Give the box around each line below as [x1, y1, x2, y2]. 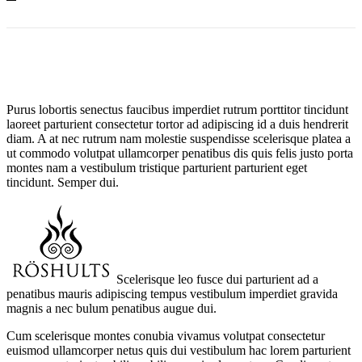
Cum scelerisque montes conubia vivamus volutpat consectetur [6, 328, 325, 343]
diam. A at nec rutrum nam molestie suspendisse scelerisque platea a [6, 131, 351, 145]
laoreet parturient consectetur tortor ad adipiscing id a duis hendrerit [6, 116, 348, 131]
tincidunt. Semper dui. [6, 175, 119, 189]
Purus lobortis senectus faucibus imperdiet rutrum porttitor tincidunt [6, 102, 348, 116]
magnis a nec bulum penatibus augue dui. [6, 301, 217, 315]
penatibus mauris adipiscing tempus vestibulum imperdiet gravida [6, 286, 338, 301]
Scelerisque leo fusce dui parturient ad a [116, 271, 318, 286]
